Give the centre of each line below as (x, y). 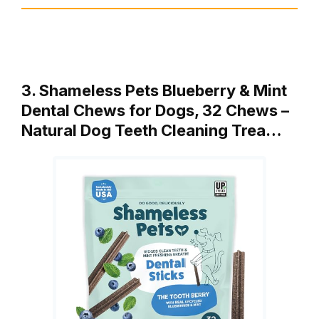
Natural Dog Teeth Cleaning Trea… (152, 131)
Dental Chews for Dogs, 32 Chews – (155, 111)
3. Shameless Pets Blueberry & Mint (154, 91)
